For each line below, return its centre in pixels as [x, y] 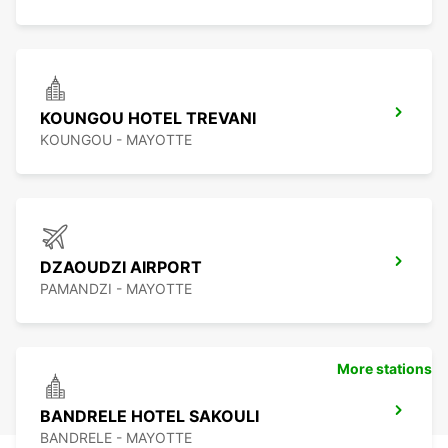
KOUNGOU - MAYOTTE [116, 140]
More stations [384, 369]
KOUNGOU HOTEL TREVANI [148, 118]
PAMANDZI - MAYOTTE [116, 289]
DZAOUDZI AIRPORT [121, 267]
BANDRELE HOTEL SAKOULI [149, 416]
